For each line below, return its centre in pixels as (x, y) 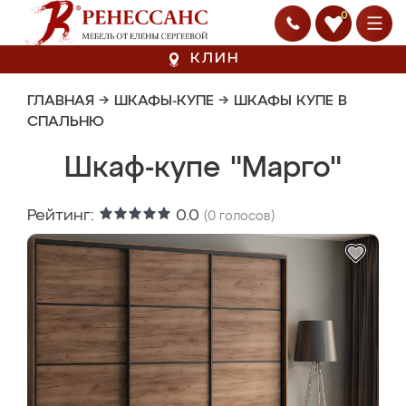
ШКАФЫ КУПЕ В (290, 101)
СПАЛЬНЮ (66, 122)
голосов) (245, 217)
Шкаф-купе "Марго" (203, 169)
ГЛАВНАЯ (61, 101)
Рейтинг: (63, 216)
